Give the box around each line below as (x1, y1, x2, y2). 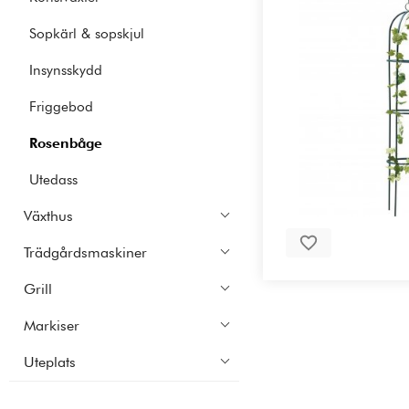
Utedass (29, 171, 79, 189)
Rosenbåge (29, 134, 103, 152)
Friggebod (29, 98, 94, 116)
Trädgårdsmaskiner (24, 244, 147, 262)
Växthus (24, 207, 73, 225)
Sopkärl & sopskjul (29, 25, 145, 43)
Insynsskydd (29, 61, 103, 79)
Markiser (24, 317, 79, 335)
